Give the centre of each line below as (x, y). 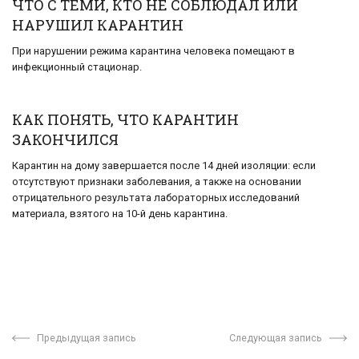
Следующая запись (276, 337)
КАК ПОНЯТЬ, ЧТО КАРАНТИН (125, 119)
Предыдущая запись (86, 337)
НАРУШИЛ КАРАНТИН (98, 24)
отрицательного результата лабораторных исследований (156, 197)
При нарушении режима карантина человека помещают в (153, 50)
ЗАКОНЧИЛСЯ (65, 139)
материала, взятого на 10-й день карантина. (120, 213)
